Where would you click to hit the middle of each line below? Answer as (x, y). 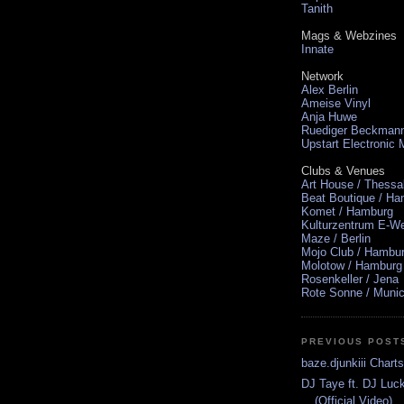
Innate (317, 49)
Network (322, 76)
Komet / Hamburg (347, 211)
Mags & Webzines (349, 35)
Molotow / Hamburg (352, 265)
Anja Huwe (329, 116)
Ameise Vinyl (336, 103)
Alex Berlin (330, 89)
